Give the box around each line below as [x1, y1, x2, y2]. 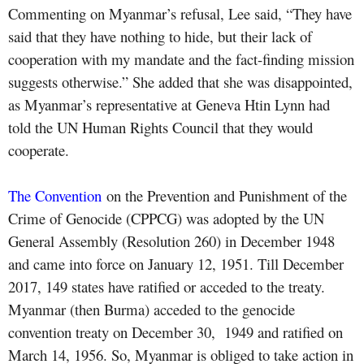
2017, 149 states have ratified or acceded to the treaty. [8, 275, 325, 297]
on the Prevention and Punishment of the [102, 184, 347, 206]
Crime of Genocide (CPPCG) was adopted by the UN [8, 207, 324, 228]
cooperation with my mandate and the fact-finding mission [8, 48, 354, 69]
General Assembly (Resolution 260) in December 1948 [8, 230, 335, 251]
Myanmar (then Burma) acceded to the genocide [8, 298, 295, 319]
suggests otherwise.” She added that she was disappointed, [8, 71, 353, 92]
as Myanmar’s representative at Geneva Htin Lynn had [8, 93, 330, 115]
